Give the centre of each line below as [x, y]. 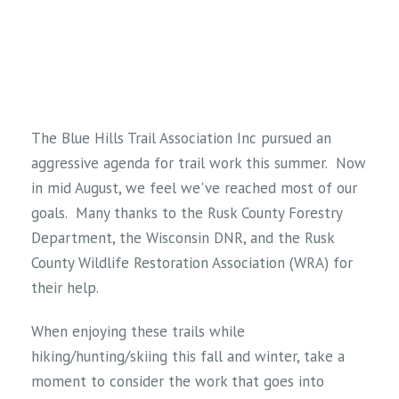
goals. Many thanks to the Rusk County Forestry [187, 213]
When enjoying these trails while [138, 332]
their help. [65, 288]
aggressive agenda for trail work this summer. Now [199, 163]
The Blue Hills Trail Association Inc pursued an [181, 138]
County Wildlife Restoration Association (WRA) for [192, 263]
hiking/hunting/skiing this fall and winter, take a [188, 357]
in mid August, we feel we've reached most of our [194, 188]
